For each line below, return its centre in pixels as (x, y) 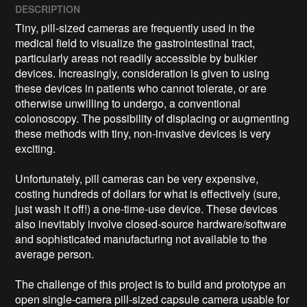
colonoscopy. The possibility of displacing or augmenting (152, 119)
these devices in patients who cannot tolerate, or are (141, 88)
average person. (55, 254)
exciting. (36, 149)
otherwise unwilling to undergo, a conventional (128, 103)
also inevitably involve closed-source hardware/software (151, 224)
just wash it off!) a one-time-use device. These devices (147, 209)
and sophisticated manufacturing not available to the (142, 239)
